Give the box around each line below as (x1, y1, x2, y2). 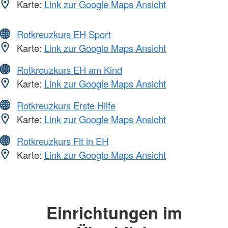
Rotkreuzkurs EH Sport (17, 27, 111, 41)
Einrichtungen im (46, 200, 182, 224)
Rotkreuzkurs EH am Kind (17, 63, 122, 76)
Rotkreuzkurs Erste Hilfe (17, 98, 116, 112)
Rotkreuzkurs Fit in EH (17, 134, 108, 148)
